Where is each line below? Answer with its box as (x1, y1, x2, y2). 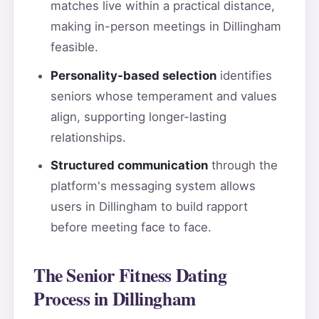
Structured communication (50, 157, 208, 172)
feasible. (50, 40, 98, 55)
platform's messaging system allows (50, 178, 256, 193)
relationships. (50, 130, 126, 145)
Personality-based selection (50, 68, 216, 83)
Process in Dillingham (33, 284, 196, 312)
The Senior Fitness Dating (33, 261, 227, 288)
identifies (216, 68, 272, 83)
